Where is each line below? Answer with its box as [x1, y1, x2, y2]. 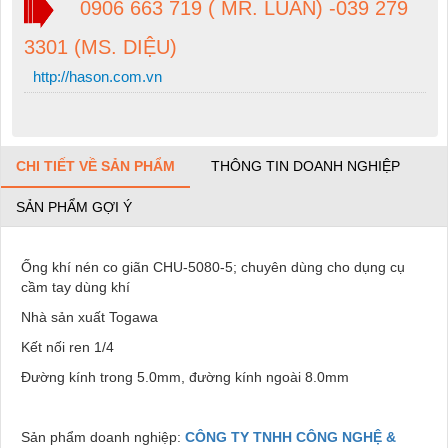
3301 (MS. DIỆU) [23, 35, 177, 58]
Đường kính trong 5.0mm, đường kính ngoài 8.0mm [21, 369, 349, 386]
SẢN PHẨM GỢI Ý [16, 199, 132, 216]
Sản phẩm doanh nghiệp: [21, 429, 185, 446]
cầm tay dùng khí [21, 279, 130, 296]
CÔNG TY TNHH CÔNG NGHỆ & [185, 429, 396, 446]
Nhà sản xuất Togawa [21, 309, 158, 326]
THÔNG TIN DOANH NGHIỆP [211, 158, 400, 175]
